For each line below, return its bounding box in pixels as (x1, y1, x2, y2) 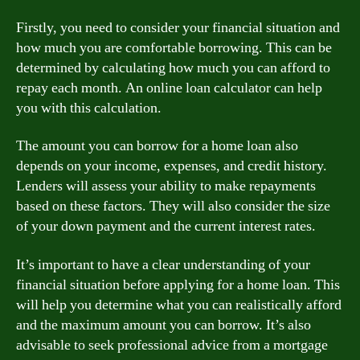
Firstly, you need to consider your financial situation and (16, 18, 340, 37)
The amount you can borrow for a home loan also (16, 137, 298, 155)
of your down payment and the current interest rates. (16, 217, 316, 235)
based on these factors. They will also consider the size (16, 197, 330, 215)
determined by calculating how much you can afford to (16, 58, 330, 77)
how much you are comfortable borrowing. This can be (16, 38, 332, 57)
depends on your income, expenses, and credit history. (16, 157, 327, 175)
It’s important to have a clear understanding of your (16, 255, 310, 274)
